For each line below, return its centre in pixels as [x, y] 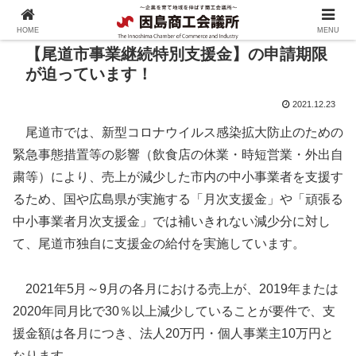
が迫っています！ [89, 74]
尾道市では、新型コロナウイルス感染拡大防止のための [178, 132]
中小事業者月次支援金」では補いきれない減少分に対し [172, 221]
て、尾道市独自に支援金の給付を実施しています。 [159, 244]
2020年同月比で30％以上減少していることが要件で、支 [174, 311]
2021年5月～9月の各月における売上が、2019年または [176, 288]
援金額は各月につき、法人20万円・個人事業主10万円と [173, 333]
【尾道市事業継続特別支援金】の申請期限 [176, 54]
